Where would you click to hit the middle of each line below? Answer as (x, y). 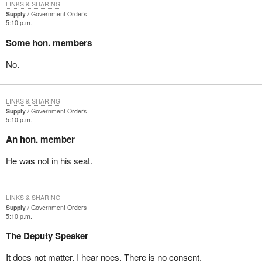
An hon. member (40, 139)
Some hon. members (49, 42)
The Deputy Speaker (47, 236)
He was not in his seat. (49, 161)
